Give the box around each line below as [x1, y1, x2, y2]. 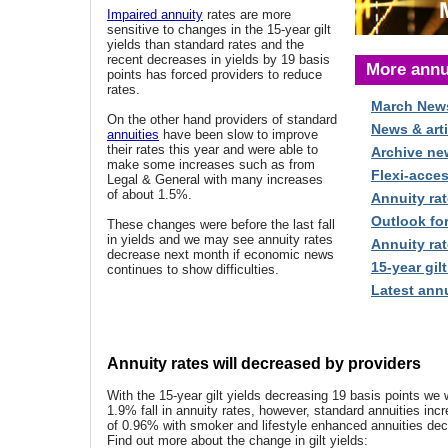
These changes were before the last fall [107, 217, 335, 232]
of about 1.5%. [107, 187, 192, 202]
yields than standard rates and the [107, 37, 304, 52]
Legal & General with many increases [107, 172, 323, 187]
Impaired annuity [107, 7, 203, 22]
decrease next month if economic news [107, 247, 334, 262]
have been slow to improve [159, 127, 318, 142]
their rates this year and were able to [107, 142, 318, 157]
